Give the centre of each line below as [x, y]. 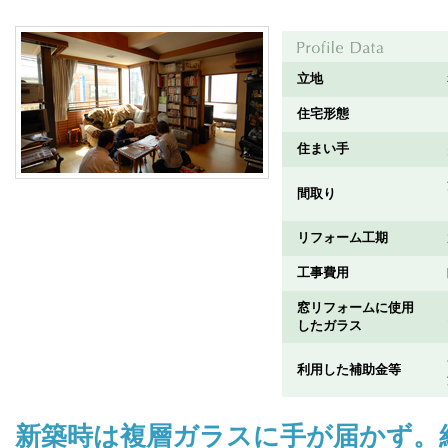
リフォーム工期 [342, 237]
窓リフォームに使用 [355, 307]
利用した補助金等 [348, 369]
